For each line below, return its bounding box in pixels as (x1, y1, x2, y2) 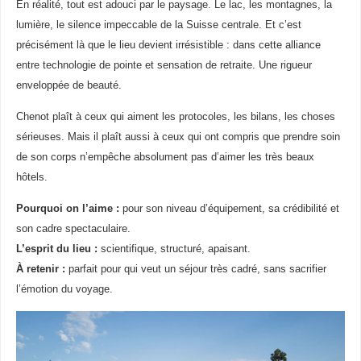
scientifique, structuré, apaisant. (97, 243, 251, 255)
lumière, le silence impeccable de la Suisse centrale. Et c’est (15, 19, 301, 31)
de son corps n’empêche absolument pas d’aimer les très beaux (15, 151, 314, 163)
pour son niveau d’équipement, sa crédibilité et (118, 202, 339, 214)
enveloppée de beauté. (15, 79, 122, 91)
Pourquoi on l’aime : (15, 202, 119, 214)
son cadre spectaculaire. (15, 222, 131, 234)
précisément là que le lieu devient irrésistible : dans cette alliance (15, 39, 321, 51)
